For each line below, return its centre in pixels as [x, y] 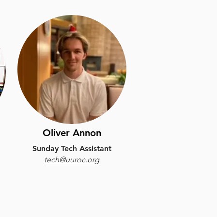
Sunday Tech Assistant [72, 148]
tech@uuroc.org [72, 160]
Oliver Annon [72, 133]
